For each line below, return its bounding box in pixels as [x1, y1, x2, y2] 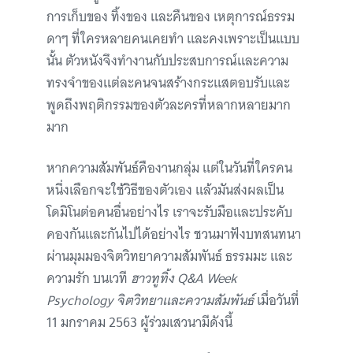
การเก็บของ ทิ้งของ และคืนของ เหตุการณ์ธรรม [46, 6, 295, 28]
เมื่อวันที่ [254, 289, 299, 312]
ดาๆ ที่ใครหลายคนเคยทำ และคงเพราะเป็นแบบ [46, 28, 299, 50]
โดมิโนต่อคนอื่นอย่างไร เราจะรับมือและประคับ [46, 201, 292, 224]
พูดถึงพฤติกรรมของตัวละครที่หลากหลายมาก [46, 94, 291, 117]
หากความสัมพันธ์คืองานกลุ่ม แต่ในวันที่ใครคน [46, 157, 292, 180]
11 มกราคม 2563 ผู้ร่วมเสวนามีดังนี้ [46, 311, 232, 334]
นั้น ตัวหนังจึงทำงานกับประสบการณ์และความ [46, 50, 288, 72]
